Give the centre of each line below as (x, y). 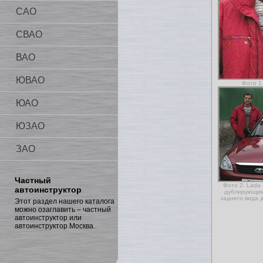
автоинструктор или (48, 218)
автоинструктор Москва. (55, 226)
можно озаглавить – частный (63, 210)
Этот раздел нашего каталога (65, 201)
